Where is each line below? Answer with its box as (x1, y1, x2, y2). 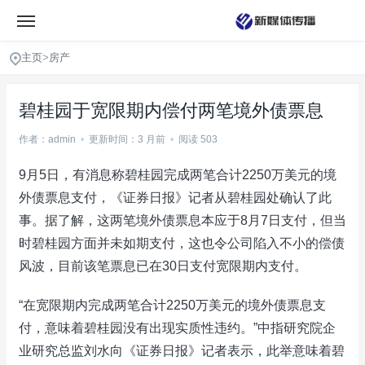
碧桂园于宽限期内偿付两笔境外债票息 (19, 100, 323, 121)
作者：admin (19, 134, 76, 145)
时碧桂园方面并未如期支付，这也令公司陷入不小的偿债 (19, 236, 345, 250)
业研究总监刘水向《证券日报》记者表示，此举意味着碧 (19, 344, 345, 358)
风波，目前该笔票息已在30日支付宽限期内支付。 (19, 259, 307, 273)
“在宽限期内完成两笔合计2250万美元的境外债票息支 (19, 298, 326, 312)
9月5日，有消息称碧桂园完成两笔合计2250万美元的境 (19, 168, 336, 182)
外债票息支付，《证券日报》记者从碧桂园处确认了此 (19, 191, 332, 204)
